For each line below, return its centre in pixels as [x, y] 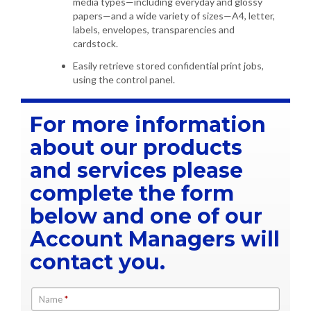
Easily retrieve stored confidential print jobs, [168, 65]
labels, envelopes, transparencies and [154, 29]
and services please [136, 170]
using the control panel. [124, 79]
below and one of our [146, 216]
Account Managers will [155, 239]
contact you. [98, 262]
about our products [136, 147]
